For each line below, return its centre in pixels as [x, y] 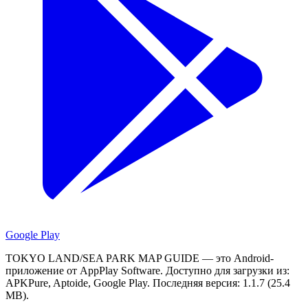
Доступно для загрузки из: [228, 270]
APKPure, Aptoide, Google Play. [78, 283]
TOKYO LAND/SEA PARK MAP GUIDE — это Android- [140, 258]
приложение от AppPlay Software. [84, 270]
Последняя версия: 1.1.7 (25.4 [221, 283]
